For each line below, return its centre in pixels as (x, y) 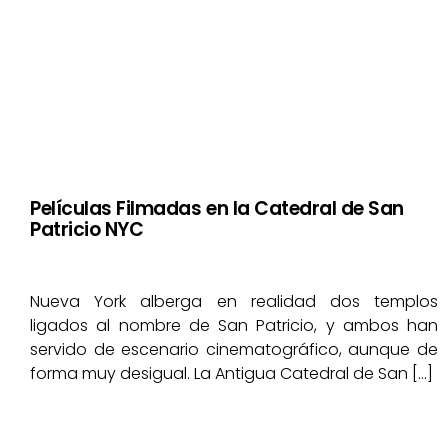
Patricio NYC (87, 230)
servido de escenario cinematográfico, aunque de (234, 350)
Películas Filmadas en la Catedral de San (217, 209)
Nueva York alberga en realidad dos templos (234, 302)
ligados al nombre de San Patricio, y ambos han (234, 326)
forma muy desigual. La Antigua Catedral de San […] (231, 374)
